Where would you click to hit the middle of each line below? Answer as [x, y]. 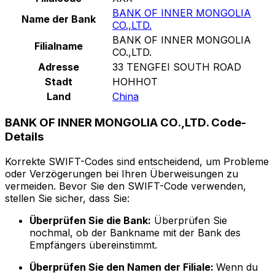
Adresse [58, 67]
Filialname [58, 46]
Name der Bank [58, 19]
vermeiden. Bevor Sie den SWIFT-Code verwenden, [126, 186]
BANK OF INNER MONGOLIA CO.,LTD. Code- [126, 123]
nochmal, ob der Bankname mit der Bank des [135, 233]
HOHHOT [135, 81]
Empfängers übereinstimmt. [93, 245]
